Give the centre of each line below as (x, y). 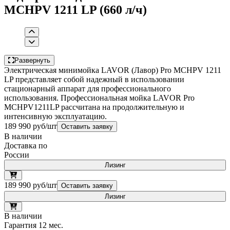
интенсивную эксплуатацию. (55, 116)
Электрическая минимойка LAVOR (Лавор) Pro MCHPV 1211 (113, 70)
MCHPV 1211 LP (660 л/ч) (75, 9)
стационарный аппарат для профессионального (88, 88)
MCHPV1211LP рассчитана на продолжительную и (94, 107)
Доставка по (26, 145)
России (17, 155)
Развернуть (32, 60)
